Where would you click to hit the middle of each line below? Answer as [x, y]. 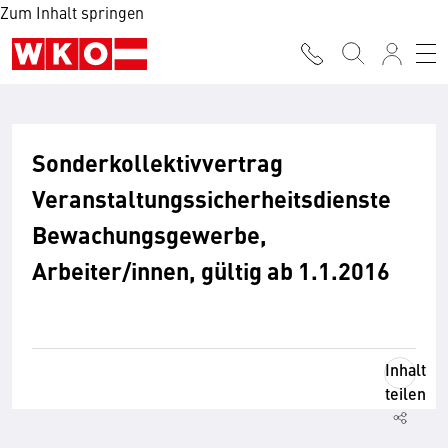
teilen [405, 393]
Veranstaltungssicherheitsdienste [211, 198]
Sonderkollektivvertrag [157, 162]
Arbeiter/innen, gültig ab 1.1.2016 [211, 270]
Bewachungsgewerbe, [149, 234]
